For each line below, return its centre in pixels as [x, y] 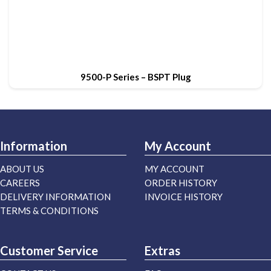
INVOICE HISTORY [184, 197]
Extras [162, 251]
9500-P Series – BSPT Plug [135, 77]
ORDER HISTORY [181, 183]
